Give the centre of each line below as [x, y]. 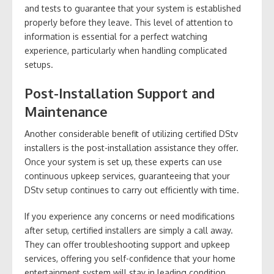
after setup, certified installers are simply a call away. [129, 230]
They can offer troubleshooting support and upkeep [127, 244]
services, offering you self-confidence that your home [130, 258]
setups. [39, 64]
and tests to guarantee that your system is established [133, 8]
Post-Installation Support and [120, 93]
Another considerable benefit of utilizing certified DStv [131, 133]
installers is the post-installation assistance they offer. [131, 147]
